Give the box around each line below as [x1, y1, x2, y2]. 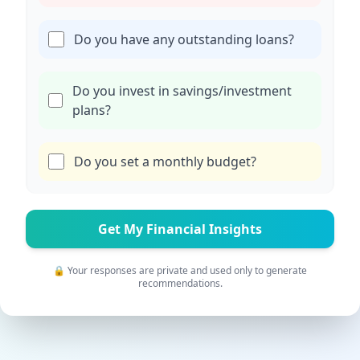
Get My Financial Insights [98, 220, 262, 238]
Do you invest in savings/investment [72, 82, 292, 100]
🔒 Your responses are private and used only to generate [53, 264, 307, 277]
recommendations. [137, 276, 223, 290]
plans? [72, 101, 112, 119]
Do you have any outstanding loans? [74, 31, 294, 48]
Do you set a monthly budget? [74, 153, 256, 170]
